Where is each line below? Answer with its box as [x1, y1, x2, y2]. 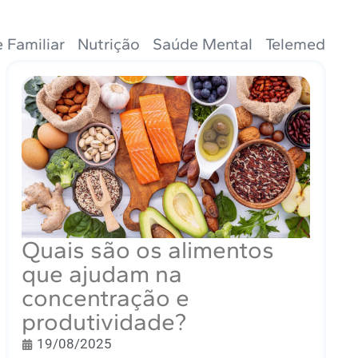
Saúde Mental [153, 34, 253, 54]
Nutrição [78, 34, 140, 54]
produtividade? [21, 307, 186, 337]
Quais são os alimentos [21, 235, 274, 265]
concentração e [21, 283, 189, 313]
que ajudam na [21, 259, 182, 289]
